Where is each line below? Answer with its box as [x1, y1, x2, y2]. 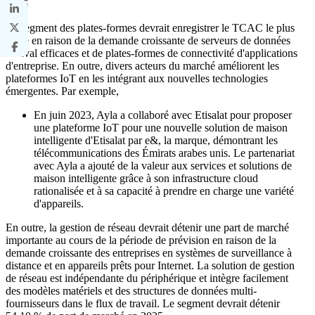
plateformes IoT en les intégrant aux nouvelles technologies [6, 72, 268, 84]
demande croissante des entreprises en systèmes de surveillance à [6, 246, 292, 259]
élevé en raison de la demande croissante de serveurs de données [6, 34, 290, 46]
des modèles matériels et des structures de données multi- [6, 284, 257, 297]
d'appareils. [34, 197, 84, 210]
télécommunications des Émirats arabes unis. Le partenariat [34, 146, 295, 159]
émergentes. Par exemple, [6, 84, 119, 97]
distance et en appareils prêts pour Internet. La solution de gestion [6, 259, 295, 271]
